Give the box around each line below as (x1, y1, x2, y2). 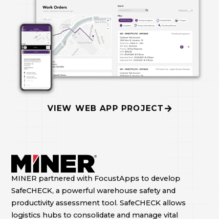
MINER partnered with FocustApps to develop (11, 174, 180, 183)
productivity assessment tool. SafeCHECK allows (11, 198, 186, 207)
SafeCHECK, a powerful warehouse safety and (11, 186, 175, 195)
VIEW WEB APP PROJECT (47, 103, 164, 113)
